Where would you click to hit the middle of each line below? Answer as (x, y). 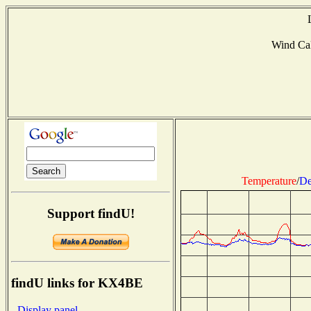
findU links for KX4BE (77, 283)
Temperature (269, 180)
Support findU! (91, 213)
